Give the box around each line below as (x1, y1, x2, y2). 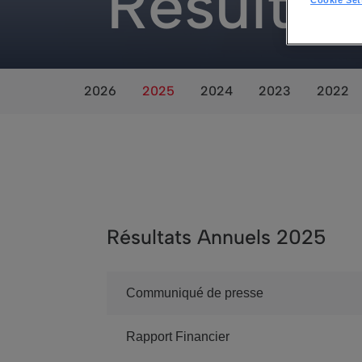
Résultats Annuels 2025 (107, 225, 326, 249)
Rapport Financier (126, 330, 229, 343)
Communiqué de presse (126, 286, 263, 300)
